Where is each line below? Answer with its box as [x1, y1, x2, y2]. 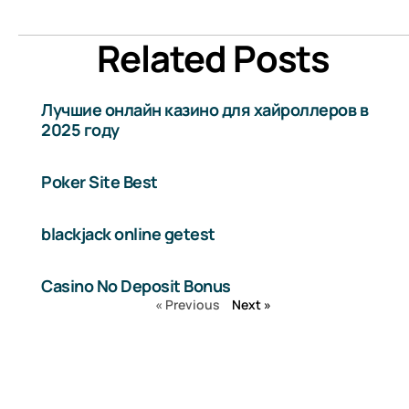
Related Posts [97, 33, 330, 84]
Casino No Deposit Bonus [41, 275, 231, 298]
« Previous [155, 296, 221, 314]
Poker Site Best [41, 171, 158, 194]
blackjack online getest [41, 223, 215, 246]
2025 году [41, 119, 120, 142]
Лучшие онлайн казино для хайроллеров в [41, 99, 369, 121]
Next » [232, 296, 272, 314]
